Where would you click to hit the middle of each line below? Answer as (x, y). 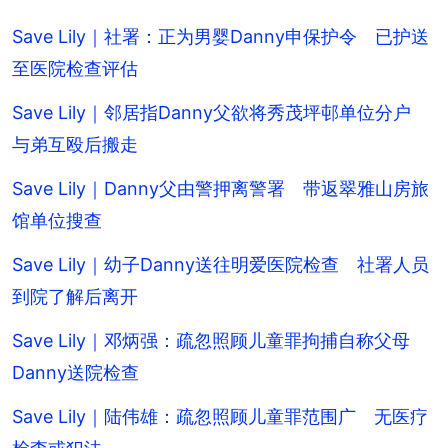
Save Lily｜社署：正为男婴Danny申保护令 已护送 (220, 36)
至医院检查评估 (75, 68)
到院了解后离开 (75, 296)
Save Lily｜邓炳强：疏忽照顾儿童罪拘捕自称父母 (220, 340)
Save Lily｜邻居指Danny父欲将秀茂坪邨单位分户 (220, 112)
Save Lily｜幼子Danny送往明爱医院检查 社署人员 (220, 264)
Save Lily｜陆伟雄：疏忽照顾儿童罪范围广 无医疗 (220, 416)
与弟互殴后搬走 (75, 144)
